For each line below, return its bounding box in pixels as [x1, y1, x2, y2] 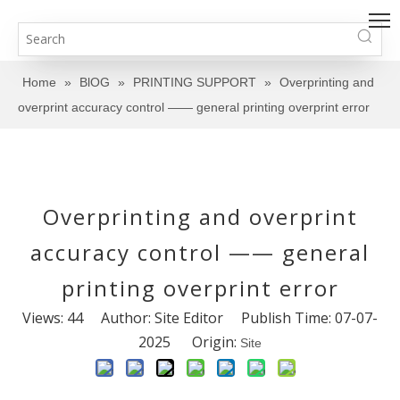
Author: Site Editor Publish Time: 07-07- [83, 308, 378, 328]
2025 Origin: [138, 332, 240, 352]
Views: [22, 308, 67, 328]
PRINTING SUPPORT [133, 75, 256, 89]
